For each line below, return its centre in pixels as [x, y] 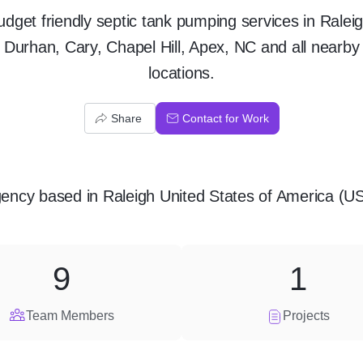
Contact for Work [225, 118]
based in [68, 196]
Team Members [70, 316]
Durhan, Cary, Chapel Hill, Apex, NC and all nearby [181, 47]
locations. [181, 73]
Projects [306, 316]
